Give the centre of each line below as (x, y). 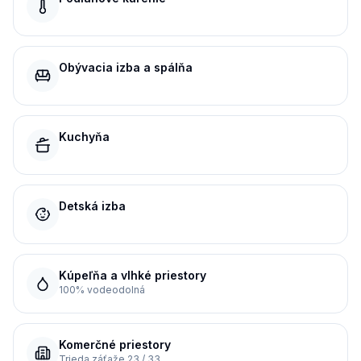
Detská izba (92, 206)
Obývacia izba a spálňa (126, 67)
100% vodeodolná (102, 290)
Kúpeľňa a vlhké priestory (133, 275)
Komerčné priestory (115, 344)
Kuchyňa (84, 137)
